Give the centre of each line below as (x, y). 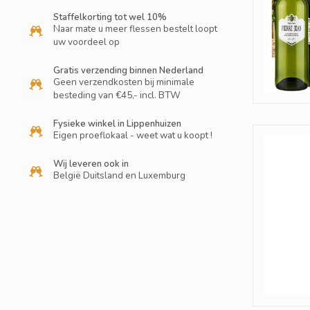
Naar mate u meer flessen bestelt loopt (135, 29)
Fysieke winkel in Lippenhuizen (117, 124)
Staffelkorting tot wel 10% (110, 17)
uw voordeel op (86, 42)
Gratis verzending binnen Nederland (128, 71)
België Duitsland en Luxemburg (119, 175)
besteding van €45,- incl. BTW (117, 95)
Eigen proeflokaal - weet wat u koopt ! (133, 135)
